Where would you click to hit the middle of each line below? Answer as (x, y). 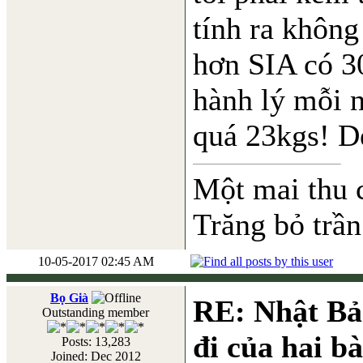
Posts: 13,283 (96, 342)
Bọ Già (69, 298)
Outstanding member (96, 312)
